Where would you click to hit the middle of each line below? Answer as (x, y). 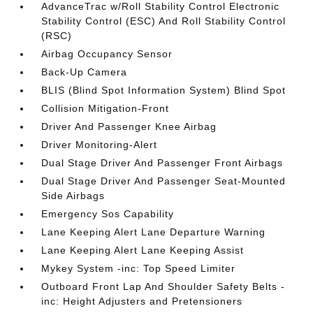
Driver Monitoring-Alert (100, 145)
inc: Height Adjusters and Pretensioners (142, 301)
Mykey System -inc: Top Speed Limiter (139, 269)
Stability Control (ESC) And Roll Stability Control (164, 21)
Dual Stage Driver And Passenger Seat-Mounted (164, 181)
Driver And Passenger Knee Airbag (129, 127)
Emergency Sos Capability (108, 214)
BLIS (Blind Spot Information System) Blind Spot (164, 90)
